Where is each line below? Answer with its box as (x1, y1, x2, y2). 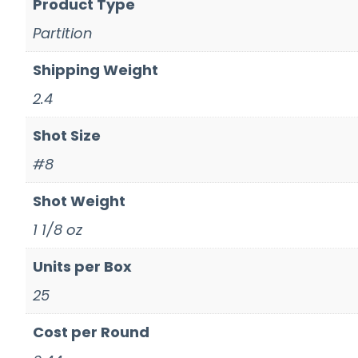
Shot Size (33, 125, 101, 146)
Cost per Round (33, 322, 149, 343)
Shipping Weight (33, 60, 158, 81)
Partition (33, 23, 93, 44)
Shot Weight (33, 191, 125, 212)
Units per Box (33, 257, 132, 277)
